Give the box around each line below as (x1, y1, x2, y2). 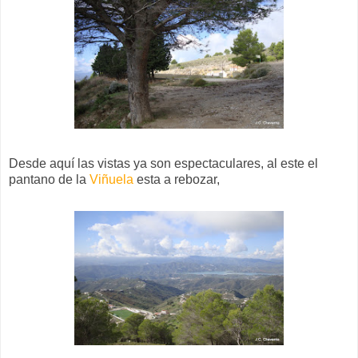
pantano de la (9, 172, 89, 186)
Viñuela (89, 172, 133, 186)
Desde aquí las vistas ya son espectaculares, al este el (9, 156, 318, 170)
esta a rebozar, (133, 172, 220, 186)
